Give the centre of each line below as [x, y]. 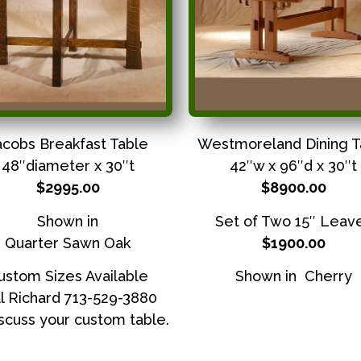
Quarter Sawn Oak [68, 243]
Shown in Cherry [293, 276]
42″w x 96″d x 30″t [293, 166]
